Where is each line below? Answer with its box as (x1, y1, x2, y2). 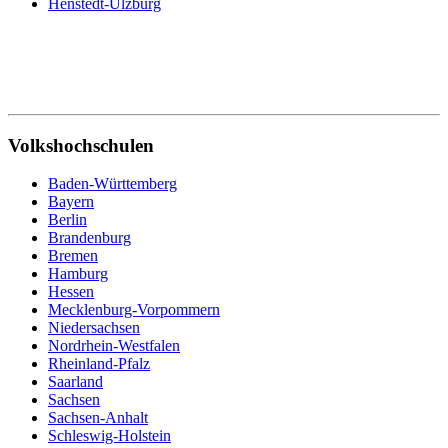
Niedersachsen (48, 319, 140, 337)
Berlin (48, 211, 87, 229)
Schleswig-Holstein (48, 427, 171, 445)
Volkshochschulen (8, 134, 154, 156)
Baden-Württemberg (48, 175, 177, 193)
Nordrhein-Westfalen (48, 337, 180, 355)
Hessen (48, 283, 94, 301)
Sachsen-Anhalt (48, 409, 148, 427)
